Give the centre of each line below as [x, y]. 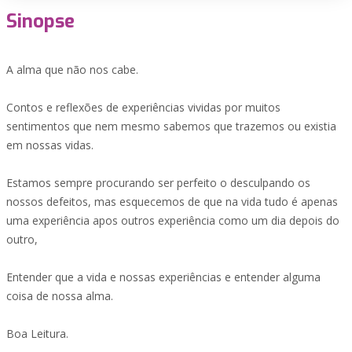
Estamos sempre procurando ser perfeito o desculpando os [158, 183]
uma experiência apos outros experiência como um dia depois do [173, 220]
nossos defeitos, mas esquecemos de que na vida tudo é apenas [172, 202]
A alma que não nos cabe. [72, 70]
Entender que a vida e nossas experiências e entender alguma [163, 277]
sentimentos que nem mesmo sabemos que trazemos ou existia [171, 126]
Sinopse [40, 21]
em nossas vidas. [50, 145]
